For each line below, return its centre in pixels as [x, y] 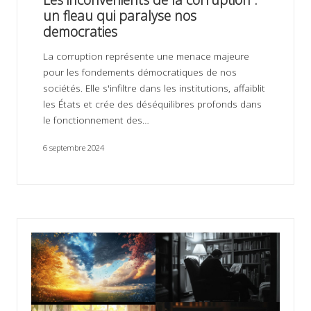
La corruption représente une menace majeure [146, 56]
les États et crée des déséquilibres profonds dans [152, 104]
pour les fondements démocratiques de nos [140, 72]
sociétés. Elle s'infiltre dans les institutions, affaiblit [154, 88]
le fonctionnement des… [96, 120]
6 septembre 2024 [73, 148]
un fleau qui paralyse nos [119, 15]
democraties [80, 31]
